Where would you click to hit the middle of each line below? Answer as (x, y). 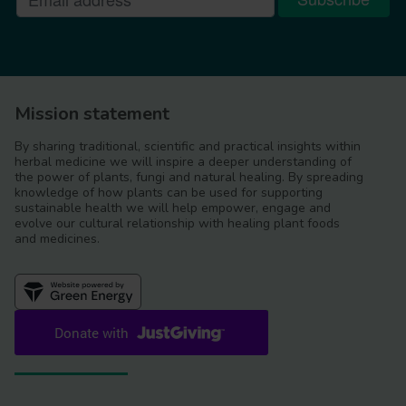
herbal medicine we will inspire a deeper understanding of (183, 162)
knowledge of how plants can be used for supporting (169, 193)
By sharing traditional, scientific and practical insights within (188, 147)
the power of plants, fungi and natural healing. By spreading (189, 178)
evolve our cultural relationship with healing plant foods (177, 224)
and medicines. (57, 239)
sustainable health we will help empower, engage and (173, 208)
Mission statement (92, 114)
